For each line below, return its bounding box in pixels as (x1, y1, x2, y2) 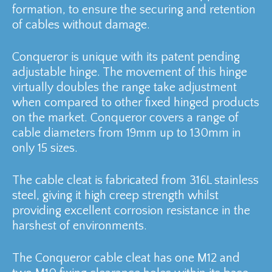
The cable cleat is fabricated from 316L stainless (12, 173, 259, 187)
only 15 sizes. (12, 141, 78, 155)
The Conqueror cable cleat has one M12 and (12, 251, 240, 265)
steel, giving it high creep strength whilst (12, 188, 219, 202)
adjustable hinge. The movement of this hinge (12, 65, 247, 79)
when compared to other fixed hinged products (12, 95, 259, 109)
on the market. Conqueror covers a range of (12, 110, 239, 124)
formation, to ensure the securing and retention (12, 2, 256, 16)
